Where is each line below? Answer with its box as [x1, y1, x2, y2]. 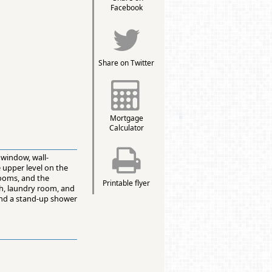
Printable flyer [103, 178, 151, 188]
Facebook [110, 2, 143, 13]
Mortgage [109, 113, 143, 123]
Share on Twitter [98, 58, 155, 68]
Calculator [109, 123, 144, 133]
